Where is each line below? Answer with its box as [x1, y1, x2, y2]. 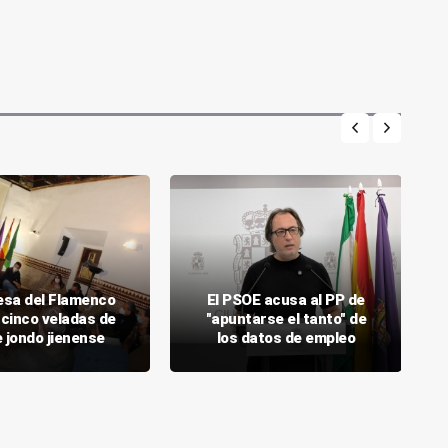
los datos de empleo [216, 328, 356, 347]
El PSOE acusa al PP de [206, 290, 365, 309]
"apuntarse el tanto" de [205, 309, 367, 328]
